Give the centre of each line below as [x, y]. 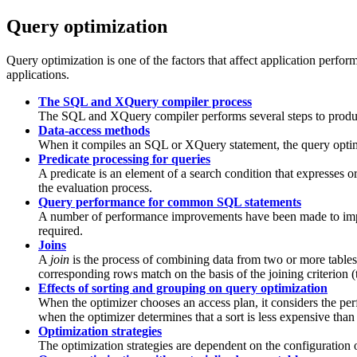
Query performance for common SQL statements [170, 202]
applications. [38, 74]
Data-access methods [94, 130]
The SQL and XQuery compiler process [145, 101]
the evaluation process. [95, 187]
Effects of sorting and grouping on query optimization [183, 288]
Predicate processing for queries [124, 159]
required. [61, 230]
